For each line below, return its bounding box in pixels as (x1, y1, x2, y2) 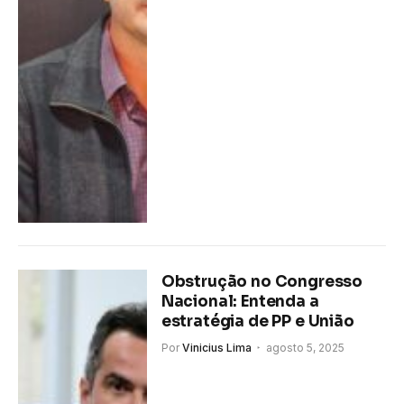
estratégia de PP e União (161, 311, 354, 331)
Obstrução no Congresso (161, 271, 363, 291)
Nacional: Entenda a (161, 291, 319, 311)
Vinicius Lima (181, 340, 252, 354)
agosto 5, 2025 (265, 340, 344, 354)
